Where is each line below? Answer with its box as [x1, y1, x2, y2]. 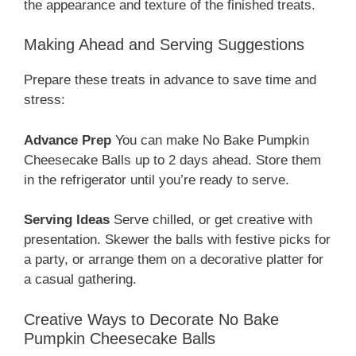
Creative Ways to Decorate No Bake [24, 310, 279, 328]
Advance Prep [24, 132, 111, 148]
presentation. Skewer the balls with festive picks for [24, 232, 331, 248]
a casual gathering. [24, 272, 137, 288]
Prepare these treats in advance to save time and [24, 72, 316, 88]
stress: [24, 92, 65, 108]
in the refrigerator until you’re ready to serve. [24, 172, 289, 188]
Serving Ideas [24, 212, 110, 228]
